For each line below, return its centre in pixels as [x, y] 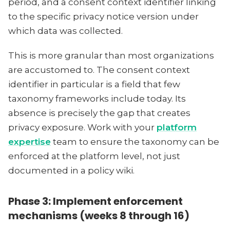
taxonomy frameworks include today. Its [97, 99]
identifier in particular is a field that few [94, 84]
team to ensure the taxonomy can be [135, 142]
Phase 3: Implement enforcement [95, 201]
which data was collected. [65, 31]
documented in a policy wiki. [71, 170]
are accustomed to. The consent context [99, 70]
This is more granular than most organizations [111, 55]
